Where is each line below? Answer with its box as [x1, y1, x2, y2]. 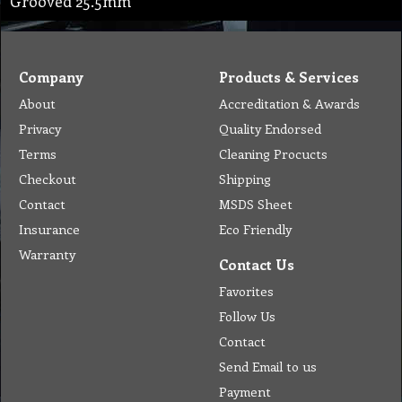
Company [19, 66, 83, 86]
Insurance [19, 219, 80, 238]
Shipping [219, 169, 271, 188]
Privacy [19, 118, 61, 137]
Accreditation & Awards [219, 93, 360, 112]
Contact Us [219, 254, 294, 274]
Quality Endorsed [219, 118, 321, 137]
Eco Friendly [219, 219, 292, 238]
